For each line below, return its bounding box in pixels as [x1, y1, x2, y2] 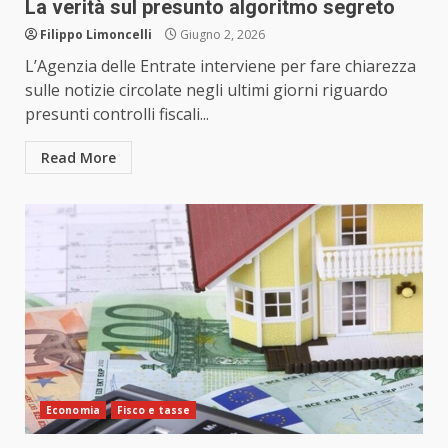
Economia [46, 403, 100, 418]
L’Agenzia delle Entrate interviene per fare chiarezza [25, 55, 416, 78]
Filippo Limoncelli [40, 26, 152, 44]
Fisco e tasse [116, 403, 191, 418]
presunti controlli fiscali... [25, 103, 209, 126]
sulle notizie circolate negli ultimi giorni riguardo [25, 79, 388, 102]
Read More [41, 148, 116, 168]
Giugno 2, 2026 [177, 26, 265, 44]
